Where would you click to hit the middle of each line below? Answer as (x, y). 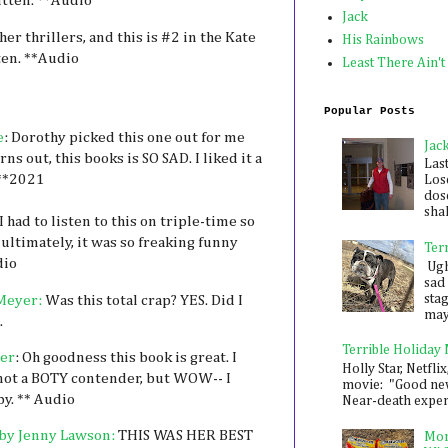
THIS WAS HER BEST (184, 436)
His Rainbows (382, 40)
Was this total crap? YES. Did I (142, 300)
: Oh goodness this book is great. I (126, 357)
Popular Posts (369, 110)
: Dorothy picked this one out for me (124, 138)
